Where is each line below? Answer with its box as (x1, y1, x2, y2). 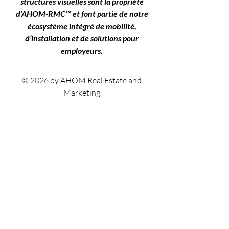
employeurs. (61, 45, 103, 55)
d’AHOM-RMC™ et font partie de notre (15, 8, 148, 18)
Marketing (63, 87, 100, 98)
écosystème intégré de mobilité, (27, 20, 136, 31)
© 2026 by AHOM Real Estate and (22, 75, 142, 85)
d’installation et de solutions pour (25, 33, 139, 43)
